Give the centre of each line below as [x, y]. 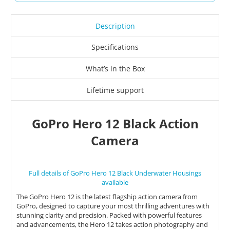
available [115, 182]
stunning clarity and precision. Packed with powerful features [109, 215]
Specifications [115, 47]
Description [115, 26]
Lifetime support [115, 90]
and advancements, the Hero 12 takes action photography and [112, 224]
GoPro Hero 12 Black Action [115, 123]
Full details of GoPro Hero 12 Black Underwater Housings [115, 173]
